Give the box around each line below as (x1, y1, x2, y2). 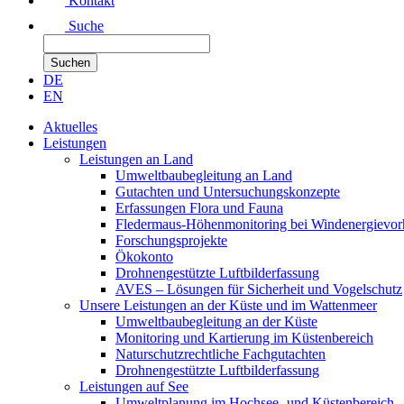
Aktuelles (43, 119, 97, 134)
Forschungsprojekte (115, 233, 227, 248)
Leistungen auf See (79, 379, 188, 394)
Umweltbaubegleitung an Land (115, 168, 292, 183)
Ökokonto (115, 249, 173, 264)
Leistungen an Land (79, 151, 193, 167)
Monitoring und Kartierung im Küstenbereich (115, 330, 373, 345)
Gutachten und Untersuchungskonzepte (115, 184, 340, 199)
